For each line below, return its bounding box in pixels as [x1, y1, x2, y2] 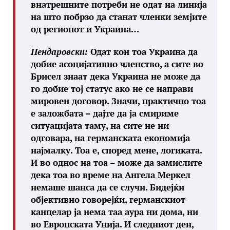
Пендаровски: [31, 46, 88, 57]
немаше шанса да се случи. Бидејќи [31, 181, 184, 193]
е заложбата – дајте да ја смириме [31, 107, 179, 119]
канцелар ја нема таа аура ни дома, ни [31, 206, 198, 218]
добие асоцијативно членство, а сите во [31, 58, 203, 70]
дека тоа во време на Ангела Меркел [31, 169, 190, 181]
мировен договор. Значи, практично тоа [31, 95, 206, 107]
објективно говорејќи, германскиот [31, 194, 185, 205]
